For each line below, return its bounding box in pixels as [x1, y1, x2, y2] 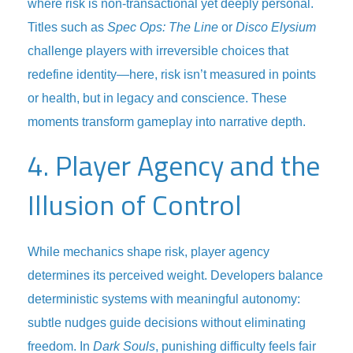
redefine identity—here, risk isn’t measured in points [28, 68, 316, 81]
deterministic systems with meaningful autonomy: [28, 292, 300, 306]
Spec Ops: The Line [107, 20, 218, 34]
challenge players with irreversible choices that [28, 44, 288, 58]
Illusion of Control [28, 183, 242, 226]
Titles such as [28, 20, 107, 34]
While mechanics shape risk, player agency [28, 245, 269, 258]
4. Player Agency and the [28, 143, 320, 187]
